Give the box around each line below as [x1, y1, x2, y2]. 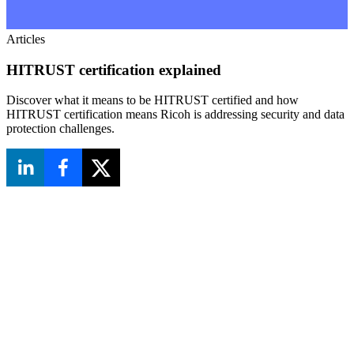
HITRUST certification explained [6, 61, 221, 78]
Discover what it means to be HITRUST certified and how [6, 93, 299, 107]
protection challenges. [6, 122, 115, 136]
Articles [6, 32, 45, 47]
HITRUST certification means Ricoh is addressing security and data [6, 107, 345, 122]
